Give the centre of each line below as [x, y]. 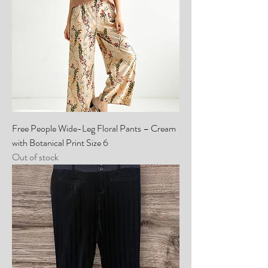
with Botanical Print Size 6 [60, 142]
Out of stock [35, 157]
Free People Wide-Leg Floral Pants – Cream [94, 128]
